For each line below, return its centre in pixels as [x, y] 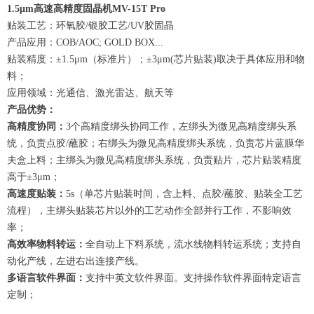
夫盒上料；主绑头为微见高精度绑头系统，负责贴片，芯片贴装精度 [154, 160]
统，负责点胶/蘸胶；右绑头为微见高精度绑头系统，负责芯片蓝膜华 [156, 143]
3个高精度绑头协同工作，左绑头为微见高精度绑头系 [181, 127]
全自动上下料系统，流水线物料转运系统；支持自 [193, 244]
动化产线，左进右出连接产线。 [76, 261]
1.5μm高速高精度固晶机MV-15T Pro [86, 9]
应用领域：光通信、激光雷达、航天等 [90, 93]
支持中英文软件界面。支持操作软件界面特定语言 [193, 278]
